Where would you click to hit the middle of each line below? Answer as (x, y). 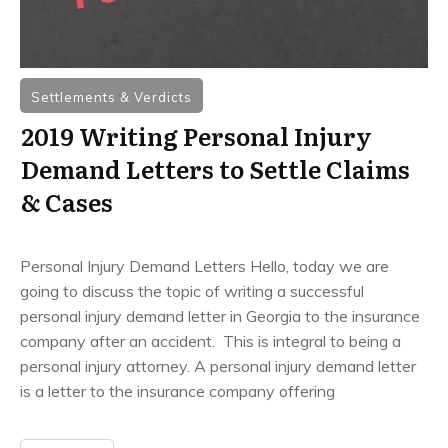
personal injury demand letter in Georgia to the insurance (220, 315)
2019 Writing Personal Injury (196, 135)
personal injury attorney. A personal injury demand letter (218, 365)
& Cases (67, 201)
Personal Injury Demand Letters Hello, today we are (204, 265)
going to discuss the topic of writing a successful (192, 290)
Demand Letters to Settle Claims (215, 168)
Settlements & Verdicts (111, 96)
